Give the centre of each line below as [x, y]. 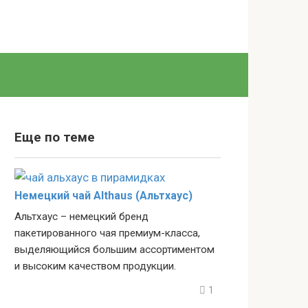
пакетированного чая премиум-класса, [107, 233]
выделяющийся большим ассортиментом [114, 250]
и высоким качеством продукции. [95, 266]
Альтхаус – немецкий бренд [81, 217]
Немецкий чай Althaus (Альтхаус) [103, 196]
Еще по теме [55, 137]
